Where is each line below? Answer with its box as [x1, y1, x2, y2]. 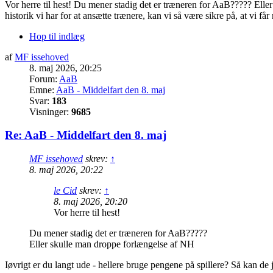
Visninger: [29, 106, 71, 117]
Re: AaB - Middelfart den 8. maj [5, 129, 166, 142]
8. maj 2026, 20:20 [54, 196, 127, 207]
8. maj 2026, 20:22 [29, 165, 103, 175]
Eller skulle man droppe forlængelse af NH [29, 239, 194, 250]
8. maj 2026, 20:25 [29, 62, 102, 73]
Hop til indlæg [29, 30, 85, 41]
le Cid [54, 185, 77, 196]
